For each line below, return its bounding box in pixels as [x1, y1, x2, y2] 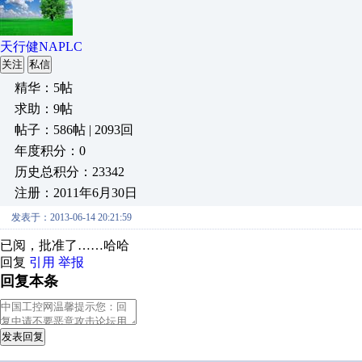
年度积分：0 [15, 144, 86, 158]
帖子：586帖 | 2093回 [15, 123, 133, 137]
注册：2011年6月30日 [15, 186, 137, 200]
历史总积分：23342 [15, 165, 124, 179]
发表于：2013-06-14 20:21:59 [11, 212, 132, 223]
